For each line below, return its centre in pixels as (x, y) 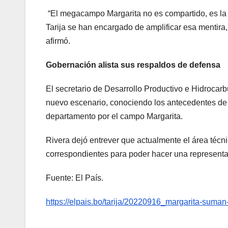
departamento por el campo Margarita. (114, 116)
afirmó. (58, 41)
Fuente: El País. (75, 178)
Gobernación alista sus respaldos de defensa (133, 65)
